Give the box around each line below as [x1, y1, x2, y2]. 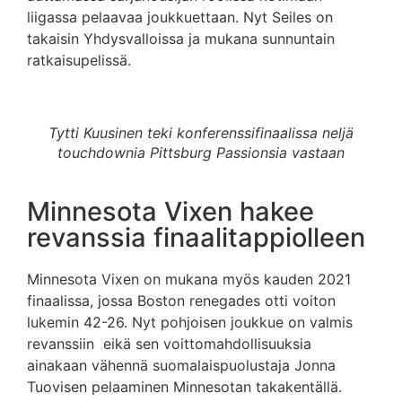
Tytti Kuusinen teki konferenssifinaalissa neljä [48, 124, 354, 143]
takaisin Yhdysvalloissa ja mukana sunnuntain [27, 29, 335, 48]
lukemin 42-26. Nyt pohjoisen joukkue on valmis [27, 313, 353, 332]
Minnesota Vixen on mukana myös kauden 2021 [27, 270, 351, 289]
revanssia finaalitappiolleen [27, 222, 365, 254]
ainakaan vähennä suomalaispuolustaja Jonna [27, 356, 336, 375]
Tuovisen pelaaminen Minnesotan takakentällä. [27, 378, 342, 397]
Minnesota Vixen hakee [27, 196, 314, 228]
